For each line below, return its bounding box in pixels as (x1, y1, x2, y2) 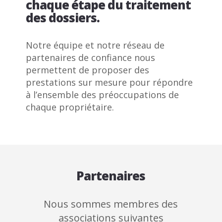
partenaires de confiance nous (26, 52, 156, 64)
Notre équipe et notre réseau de (26, 39, 165, 52)
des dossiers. (26, 9, 100, 26)
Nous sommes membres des (44, 197, 178, 211)
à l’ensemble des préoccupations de (26, 89, 179, 101)
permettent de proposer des (26, 64, 150, 76)
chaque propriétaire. (26, 101, 114, 113)
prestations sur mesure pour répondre (26, 76, 193, 89)
